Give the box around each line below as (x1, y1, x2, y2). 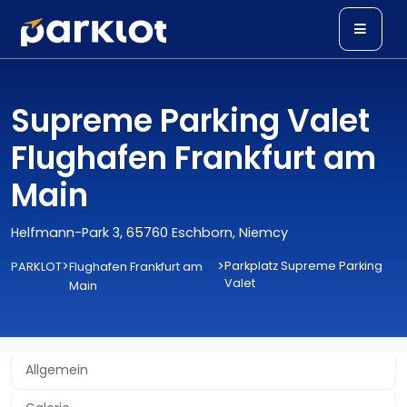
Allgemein (25, 361, 88, 379)
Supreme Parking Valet (11, 99, 370, 143)
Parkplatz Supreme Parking (223, 258, 382, 273)
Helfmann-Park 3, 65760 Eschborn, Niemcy (11, 223, 288, 242)
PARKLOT (11, 259, 62, 274)
